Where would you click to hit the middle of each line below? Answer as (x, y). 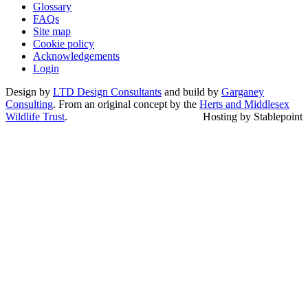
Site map (52, 31)
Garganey (243, 91)
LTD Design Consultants (107, 91)
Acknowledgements (76, 56)
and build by (191, 91)
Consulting (29, 104)
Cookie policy (64, 43)
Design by (29, 91)
